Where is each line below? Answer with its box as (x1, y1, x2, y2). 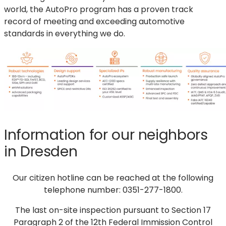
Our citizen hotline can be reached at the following (13, 172, 213, 184)
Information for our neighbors (4, 125, 208, 145)
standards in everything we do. (4, 28, 125, 40)
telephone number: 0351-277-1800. (43, 184, 183, 196)
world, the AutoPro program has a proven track (4, 4, 193, 16)
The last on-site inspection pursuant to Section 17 (15, 204, 211, 216)
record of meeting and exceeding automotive (4, 16, 185, 28)
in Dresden (4, 141, 78, 162)
